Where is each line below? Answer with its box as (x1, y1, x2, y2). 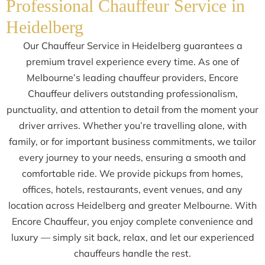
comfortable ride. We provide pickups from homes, (22, 167, 243, 179)
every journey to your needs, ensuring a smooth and (19, 151, 246, 163)
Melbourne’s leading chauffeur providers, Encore (27, 71, 238, 83)
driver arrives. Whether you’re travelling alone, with (18, 119, 247, 131)
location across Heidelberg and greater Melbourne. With (8, 199, 257, 211)
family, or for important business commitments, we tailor (9, 135, 256, 147)
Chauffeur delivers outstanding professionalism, (27, 87, 238, 99)
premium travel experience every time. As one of (26, 55, 239, 67)
